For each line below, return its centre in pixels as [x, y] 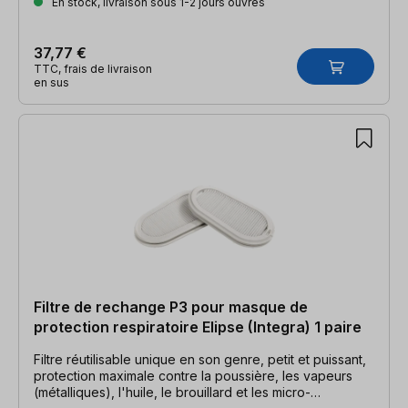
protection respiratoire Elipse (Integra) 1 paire [198, 326]
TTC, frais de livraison [93, 68]
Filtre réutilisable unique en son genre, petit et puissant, [200, 359]
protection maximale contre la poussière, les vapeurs [193, 375]
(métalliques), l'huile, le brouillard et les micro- [172, 392]
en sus [51, 82]
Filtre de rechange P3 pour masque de [171, 306]
